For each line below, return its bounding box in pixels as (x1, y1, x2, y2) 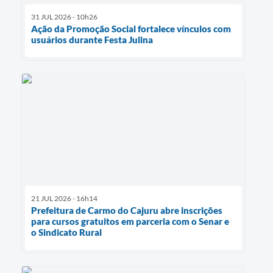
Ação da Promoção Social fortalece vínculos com (31, 23, 231, 34)
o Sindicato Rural (31, 226, 102, 238)
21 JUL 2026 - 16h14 (31, 193, 97, 203)
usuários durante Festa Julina (31, 34, 153, 45)
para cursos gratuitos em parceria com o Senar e (31, 215, 229, 227)
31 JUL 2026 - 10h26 (31, 12, 97, 21)
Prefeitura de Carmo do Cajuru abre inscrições (31, 204, 222, 216)
